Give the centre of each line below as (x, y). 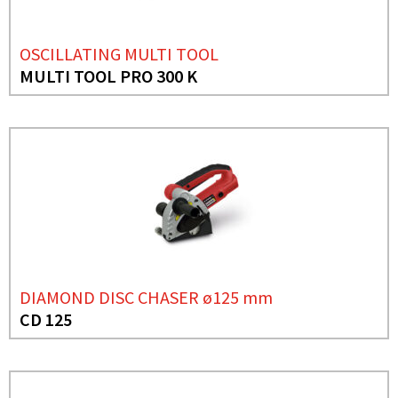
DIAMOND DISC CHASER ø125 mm (146, 297)
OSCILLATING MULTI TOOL (119, 54)
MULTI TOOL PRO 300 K (108, 76)
